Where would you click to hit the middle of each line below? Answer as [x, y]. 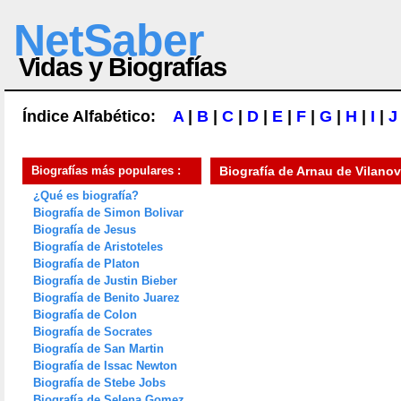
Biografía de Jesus [85, 230]
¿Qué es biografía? [86, 196]
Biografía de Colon [85, 315]
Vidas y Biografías [123, 67]
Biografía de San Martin [98, 349]
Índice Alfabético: [98, 116]
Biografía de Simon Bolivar [108, 213]
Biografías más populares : [106, 171]
